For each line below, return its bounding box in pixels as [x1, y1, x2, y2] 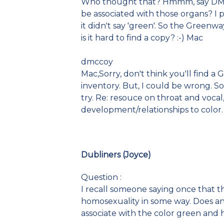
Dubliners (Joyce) [80, 149, 151, 159]
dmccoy [80, 57, 113, 67]
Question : [80, 172, 121, 182]
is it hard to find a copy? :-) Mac [80, 33, 203, 43]
